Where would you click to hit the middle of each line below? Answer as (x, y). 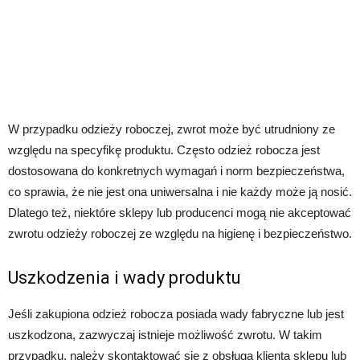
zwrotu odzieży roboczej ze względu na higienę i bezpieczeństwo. (180, 233)
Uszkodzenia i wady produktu (125, 277)
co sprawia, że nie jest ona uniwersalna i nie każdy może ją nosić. (180, 191)
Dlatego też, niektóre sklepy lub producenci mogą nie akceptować (180, 212)
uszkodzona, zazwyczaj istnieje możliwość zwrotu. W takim (165, 334)
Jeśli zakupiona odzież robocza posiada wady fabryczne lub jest (176, 313)
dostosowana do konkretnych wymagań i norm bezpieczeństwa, (176, 170)
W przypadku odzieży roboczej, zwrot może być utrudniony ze (172, 129)
